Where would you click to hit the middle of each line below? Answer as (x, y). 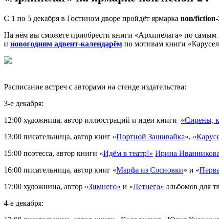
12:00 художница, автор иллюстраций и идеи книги (92, 120)
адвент (66, 44)
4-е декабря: (24, 203)
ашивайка (168, 137)
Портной (132, 137)
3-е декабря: (24, 104)
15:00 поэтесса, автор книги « (54, 153)
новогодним (32, 44)
